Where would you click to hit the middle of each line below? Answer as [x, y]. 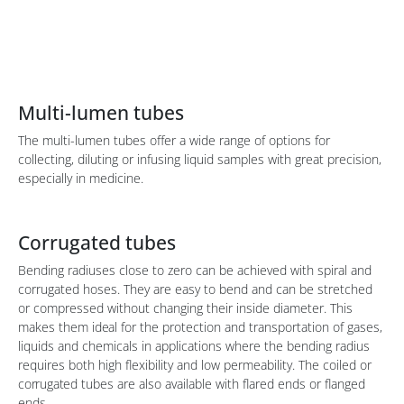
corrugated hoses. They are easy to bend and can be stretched [195, 289]
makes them [55, 327]
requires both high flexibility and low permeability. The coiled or [195, 365]
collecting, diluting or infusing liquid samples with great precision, [200, 159]
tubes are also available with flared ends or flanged [223, 384]
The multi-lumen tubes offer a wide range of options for [174, 140]
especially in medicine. [81, 178]
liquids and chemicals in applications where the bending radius [194, 346]
